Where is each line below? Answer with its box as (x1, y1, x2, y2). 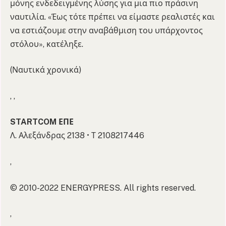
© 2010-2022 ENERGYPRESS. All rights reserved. (10, 183, 196, 193)
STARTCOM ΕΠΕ (10, 117, 74, 127)
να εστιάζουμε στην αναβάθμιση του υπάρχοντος (10, 25, 203, 35)
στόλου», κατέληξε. (10, 39, 83, 49)
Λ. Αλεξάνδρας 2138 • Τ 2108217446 (10, 131, 144, 141)
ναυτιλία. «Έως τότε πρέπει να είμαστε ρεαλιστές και (10, 12, 215, 22)
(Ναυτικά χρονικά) (10, 65, 81, 75)
